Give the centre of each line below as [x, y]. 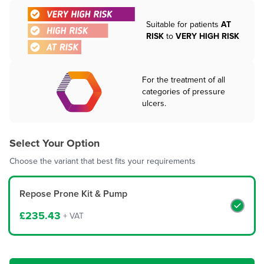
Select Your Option [55, 144]
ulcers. [154, 104]
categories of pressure [183, 92]
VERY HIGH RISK [208, 37]
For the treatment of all [183, 80]
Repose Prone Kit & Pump [73, 194]
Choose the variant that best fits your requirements [103, 161]
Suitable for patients [184, 25]
